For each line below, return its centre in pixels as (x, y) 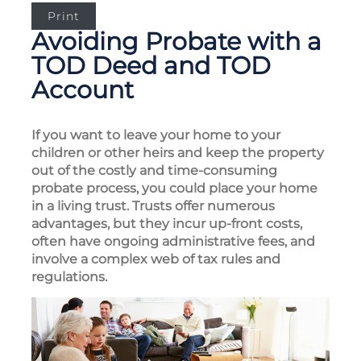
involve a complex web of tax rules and (156, 259)
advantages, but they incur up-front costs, (167, 224)
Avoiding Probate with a (176, 42)
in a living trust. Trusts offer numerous (153, 206)
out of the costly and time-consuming (154, 171)
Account (83, 90)
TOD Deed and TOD (151, 66)
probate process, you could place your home (174, 189)
